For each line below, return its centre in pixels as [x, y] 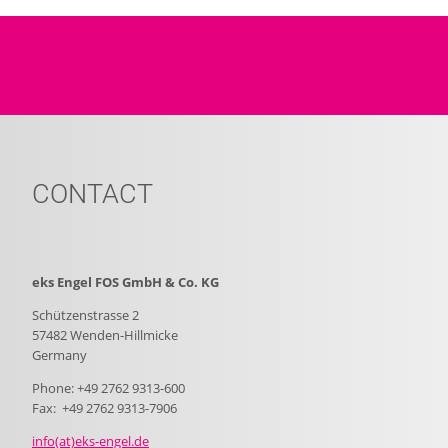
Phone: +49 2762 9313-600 [108, 388]
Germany [59, 355]
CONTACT [92, 193]
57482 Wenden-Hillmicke [105, 335]
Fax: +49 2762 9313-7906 [104, 408]
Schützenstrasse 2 [85, 315]
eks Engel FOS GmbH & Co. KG [125, 282]
